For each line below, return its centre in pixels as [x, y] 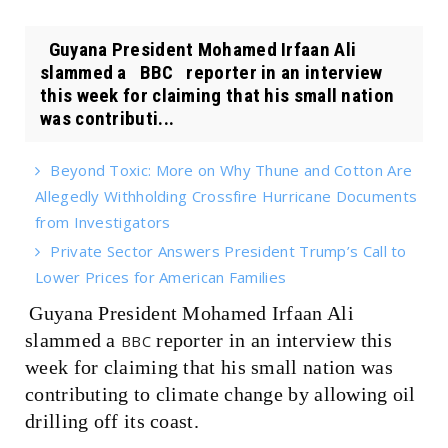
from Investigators [103, 221]
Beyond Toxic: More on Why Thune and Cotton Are [231, 169]
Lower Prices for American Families [161, 276]
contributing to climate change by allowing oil [220, 393]
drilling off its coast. [112, 420]
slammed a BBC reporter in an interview [211, 72]
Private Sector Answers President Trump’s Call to [228, 250]
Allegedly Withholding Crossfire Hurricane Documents [226, 195]
